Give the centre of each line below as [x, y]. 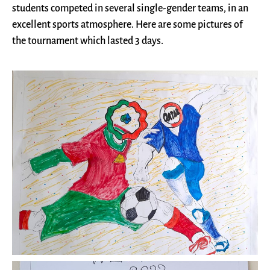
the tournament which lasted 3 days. [88, 41]
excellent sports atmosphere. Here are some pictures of [127, 25]
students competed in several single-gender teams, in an [130, 9]
